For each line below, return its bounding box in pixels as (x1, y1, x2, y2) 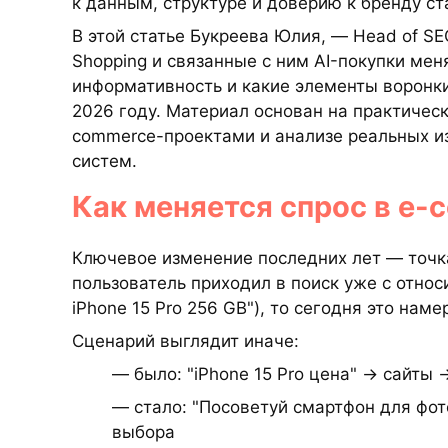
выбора (112, 422, 175, 442)
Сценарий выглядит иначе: (72, 331, 299, 351)
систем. (72, 151, 137, 171)
